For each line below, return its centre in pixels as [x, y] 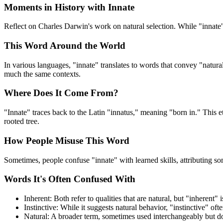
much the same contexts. [42, 74]
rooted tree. [22, 121]
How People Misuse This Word [67, 140]
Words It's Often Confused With [70, 179]
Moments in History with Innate [69, 7]
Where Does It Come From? [61, 93]
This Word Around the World [65, 45]
